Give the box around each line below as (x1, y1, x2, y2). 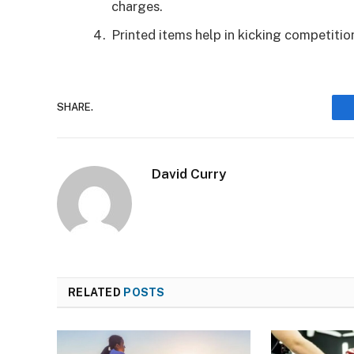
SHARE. (57, 101, 93, 114)
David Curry (152, 165, 226, 182)
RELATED (68, 285, 124, 299)
